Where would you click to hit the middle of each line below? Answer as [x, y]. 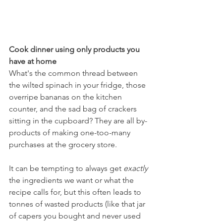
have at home [33, 61]
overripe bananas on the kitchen [66, 97]
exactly [136, 168]
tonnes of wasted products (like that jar [78, 204]
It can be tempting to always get [66, 168]
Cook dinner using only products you [75, 49]
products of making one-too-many [71, 132]
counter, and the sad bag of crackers [74, 109]
